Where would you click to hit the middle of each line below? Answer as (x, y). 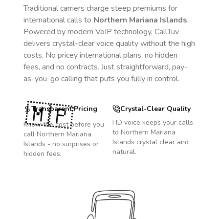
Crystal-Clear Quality (155, 109)
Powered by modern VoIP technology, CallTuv (101, 32)
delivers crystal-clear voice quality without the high (109, 44)
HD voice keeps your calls (153, 122)
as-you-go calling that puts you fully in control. (101, 79)
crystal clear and (162, 142)
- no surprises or (72, 144)
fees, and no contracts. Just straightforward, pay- (106, 67)
